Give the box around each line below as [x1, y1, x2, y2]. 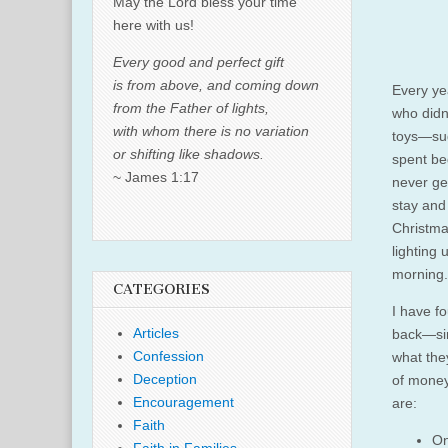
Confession [133, 348, 204, 364]
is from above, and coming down [113, 77, 319, 93]
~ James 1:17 [113, 169, 199, 185]
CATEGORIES [113, 281, 210, 298]
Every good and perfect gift [113, 54, 284, 70]
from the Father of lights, [113, 100, 269, 116]
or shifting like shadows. [113, 146, 264, 162]
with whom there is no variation [113, 123, 309, 139]
